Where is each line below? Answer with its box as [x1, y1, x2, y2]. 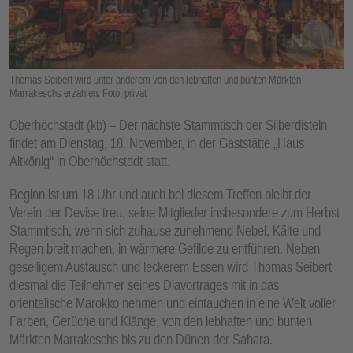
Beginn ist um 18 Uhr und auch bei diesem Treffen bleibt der [9, 186, 311, 203]
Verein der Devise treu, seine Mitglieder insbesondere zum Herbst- [9, 204, 344, 221]
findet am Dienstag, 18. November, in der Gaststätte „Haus [9, 134, 304, 151]
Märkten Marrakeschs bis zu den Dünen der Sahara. [9, 331, 273, 348]
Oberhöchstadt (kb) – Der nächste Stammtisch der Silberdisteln [9, 116, 327, 133]
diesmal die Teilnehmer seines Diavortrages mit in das [9, 277, 279, 294]
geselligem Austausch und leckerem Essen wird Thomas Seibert [9, 258, 332, 276]
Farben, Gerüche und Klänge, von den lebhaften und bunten [9, 313, 312, 330]
